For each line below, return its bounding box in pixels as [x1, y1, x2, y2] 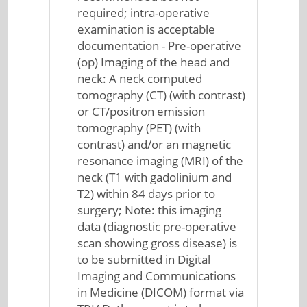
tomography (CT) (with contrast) [77, 87, 246, 103]
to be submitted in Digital [77, 251, 211, 267]
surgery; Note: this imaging [77, 202, 222, 218]
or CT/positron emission [77, 103, 206, 119]
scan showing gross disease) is [77, 235, 238, 251]
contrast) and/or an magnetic [77, 136, 232, 152]
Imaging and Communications [77, 268, 236, 284]
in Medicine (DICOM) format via [77, 284, 245, 300]
